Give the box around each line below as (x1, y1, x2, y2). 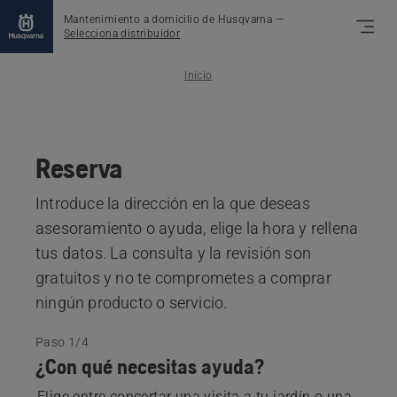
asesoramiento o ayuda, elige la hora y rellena (35, 219, 359, 237)
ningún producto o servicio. (35, 293, 228, 312)
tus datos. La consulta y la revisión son (35, 244, 311, 262)
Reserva (35, 152, 122, 184)
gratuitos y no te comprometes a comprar (35, 269, 331, 287)
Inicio (184, 69, 213, 82)
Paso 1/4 (35, 335, 90, 349)
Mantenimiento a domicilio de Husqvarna (64, 13, 273, 26)
